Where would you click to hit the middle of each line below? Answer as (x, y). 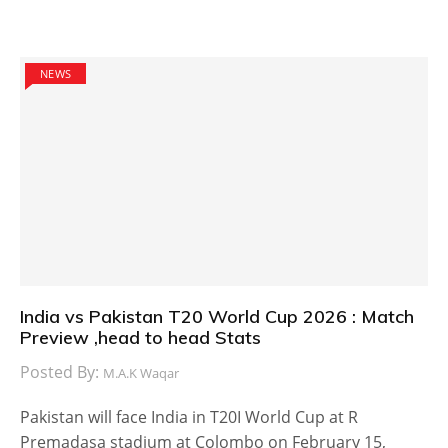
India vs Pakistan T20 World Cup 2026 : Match (217, 317)
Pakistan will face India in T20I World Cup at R (189, 416)
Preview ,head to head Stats (140, 338)
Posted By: (61, 371)
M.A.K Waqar (141, 372)
